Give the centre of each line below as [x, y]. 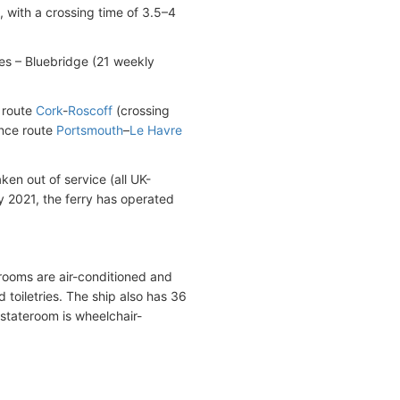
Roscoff [90, 110]
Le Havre [156, 129]
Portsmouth [90, 129]
